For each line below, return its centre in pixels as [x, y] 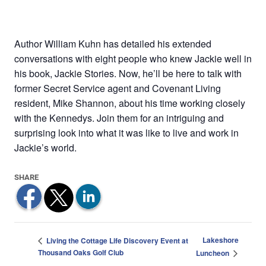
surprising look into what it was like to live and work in [126, 133]
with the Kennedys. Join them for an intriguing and [119, 118]
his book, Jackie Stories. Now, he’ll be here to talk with [128, 73]
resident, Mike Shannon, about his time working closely [130, 103]
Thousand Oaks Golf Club [81, 253]
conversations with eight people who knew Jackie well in [133, 58]
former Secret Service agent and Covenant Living [118, 88]
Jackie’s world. [45, 148]
